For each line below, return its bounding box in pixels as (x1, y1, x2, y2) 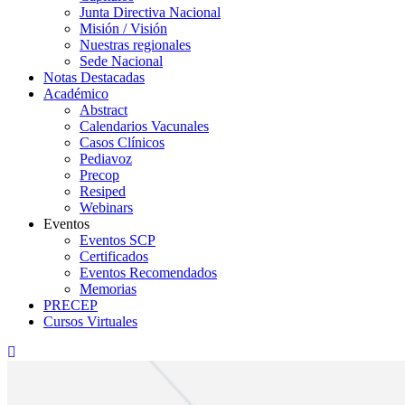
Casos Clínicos (80, 135, 165, 150)
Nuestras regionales (80, 37, 191, 52)
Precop (80, 167, 119, 183)
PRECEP (43, 297, 98, 313)
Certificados (80, 249, 148, 264)
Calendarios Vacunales (80, 118, 209, 134)
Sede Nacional (80, 53, 163, 69)
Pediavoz (80, 151, 132, 166)
